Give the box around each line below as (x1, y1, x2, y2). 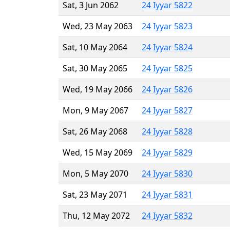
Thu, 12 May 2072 (63, 209, 130, 221)
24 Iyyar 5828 (142, 125, 193, 137)
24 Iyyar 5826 (142, 83, 193, 95)
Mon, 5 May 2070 (63, 167, 128, 179)
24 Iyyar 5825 (142, 62, 193, 74)
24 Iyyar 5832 (142, 209, 193, 221)
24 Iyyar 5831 (142, 188, 193, 200)
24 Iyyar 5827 (142, 104, 193, 116)
